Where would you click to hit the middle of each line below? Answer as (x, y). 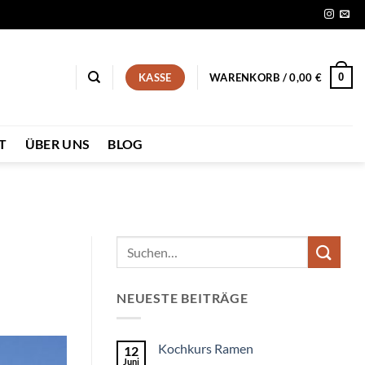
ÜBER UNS (57, 144)
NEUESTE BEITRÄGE (182, 298)
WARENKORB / (250, 77)
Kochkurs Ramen (206, 348)
